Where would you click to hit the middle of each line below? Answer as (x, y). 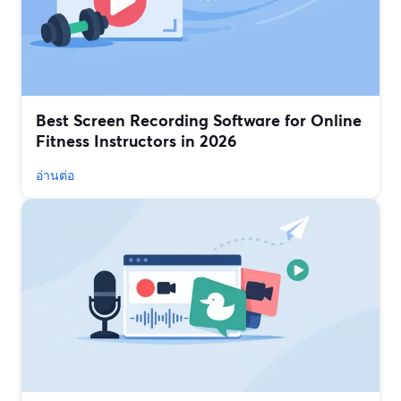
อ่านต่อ (55, 175)
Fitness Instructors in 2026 (136, 141)
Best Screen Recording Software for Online (199, 120)
